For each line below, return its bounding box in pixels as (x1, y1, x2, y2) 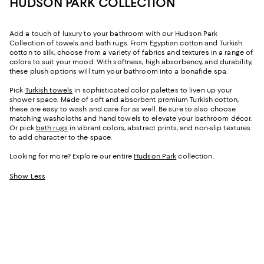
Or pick (9, 123, 36, 132)
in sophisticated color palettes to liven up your (72, 85, 233, 94)
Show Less (9, 171, 45, 180)
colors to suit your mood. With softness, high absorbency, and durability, (9, 57, 253, 66)
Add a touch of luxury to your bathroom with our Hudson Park (9, 29, 218, 38)
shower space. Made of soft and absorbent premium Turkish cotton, (9, 95, 239, 104)
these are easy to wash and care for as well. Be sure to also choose (9, 104, 236, 113)
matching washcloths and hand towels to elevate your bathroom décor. (9, 114, 252, 123)
